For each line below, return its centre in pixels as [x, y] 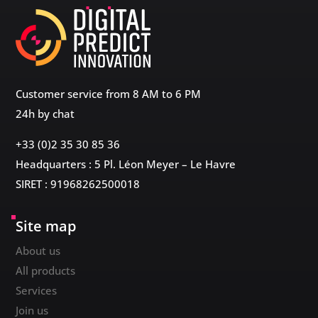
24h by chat [45, 113]
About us [38, 250]
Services [37, 290]
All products [46, 270]
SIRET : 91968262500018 [78, 183]
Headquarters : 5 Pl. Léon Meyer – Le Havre [126, 164]
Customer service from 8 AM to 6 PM [109, 93]
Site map [46, 226]
